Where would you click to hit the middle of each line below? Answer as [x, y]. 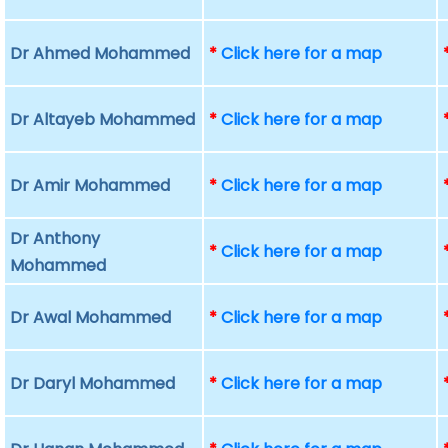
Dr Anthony [55, 238]
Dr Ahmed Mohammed [100, 53]
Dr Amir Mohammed [90, 185]
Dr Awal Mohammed [91, 317]
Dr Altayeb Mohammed [103, 119]
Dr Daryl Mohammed [93, 383]
